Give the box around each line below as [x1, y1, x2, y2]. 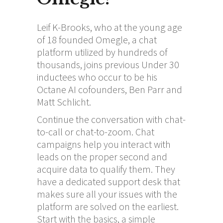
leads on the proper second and [37, 150, 167, 163]
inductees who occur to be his [37, 70, 157, 83]
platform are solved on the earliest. [37, 200, 179, 213]
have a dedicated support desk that [37, 175, 180, 188]
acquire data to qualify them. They [37, 162, 175, 175]
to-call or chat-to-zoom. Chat [37, 125, 154, 138]
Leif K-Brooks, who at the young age [37, 20, 182, 33]
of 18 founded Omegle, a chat [37, 33, 157, 46]
